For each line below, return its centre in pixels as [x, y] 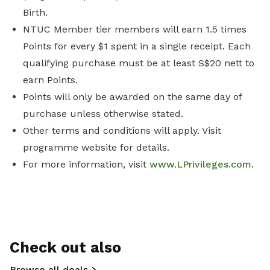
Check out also [65, 247]
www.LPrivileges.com [200, 164]
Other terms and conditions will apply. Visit [122, 130]
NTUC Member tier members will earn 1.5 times [135, 29]
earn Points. [50, 80]
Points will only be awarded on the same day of [132, 97]
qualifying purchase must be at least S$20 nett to [139, 63]
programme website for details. [96, 147]
